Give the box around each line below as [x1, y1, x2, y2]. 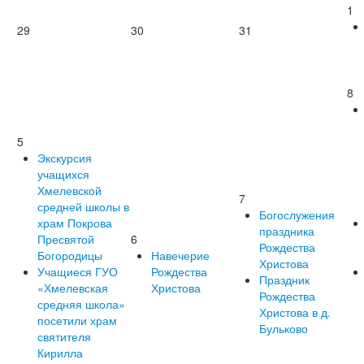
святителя [37, 327, 91, 344]
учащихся [37, 165, 89, 182]
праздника [259, 222, 314, 239]
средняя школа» [37, 295, 125, 312]
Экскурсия [37, 149, 92, 166]
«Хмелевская [37, 279, 108, 296]
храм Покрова [37, 214, 112, 231]
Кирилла [37, 344, 83, 361]
